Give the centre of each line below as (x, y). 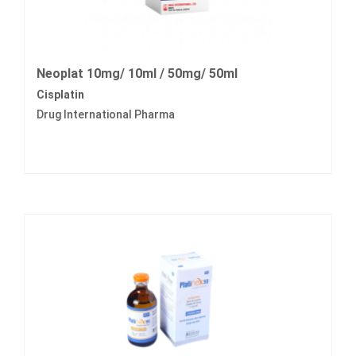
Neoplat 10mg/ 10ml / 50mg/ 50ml (137, 74)
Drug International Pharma (106, 115)
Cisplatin (60, 95)
